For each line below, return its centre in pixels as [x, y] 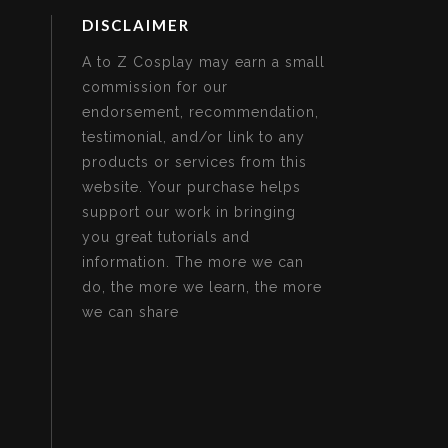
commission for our [155, 87]
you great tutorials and [166, 237]
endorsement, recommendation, [200, 112]
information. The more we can [193, 262]
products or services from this [194, 162]
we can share [130, 312]
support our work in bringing [189, 212]
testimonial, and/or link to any [193, 137]
